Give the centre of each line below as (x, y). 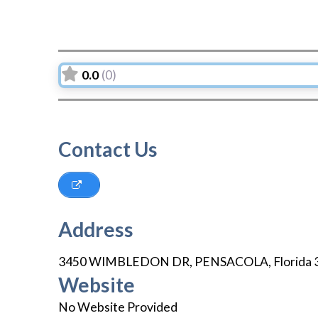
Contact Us (108, 149)
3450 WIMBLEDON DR (124, 262)
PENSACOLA (231, 262)
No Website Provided (118, 307)
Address (96, 230)
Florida (292, 262)
